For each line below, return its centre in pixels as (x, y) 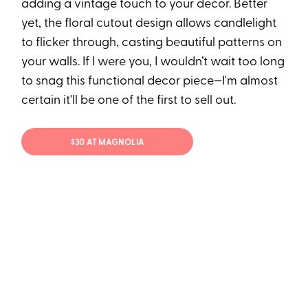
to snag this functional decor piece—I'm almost (150, 82)
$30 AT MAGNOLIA (108, 143)
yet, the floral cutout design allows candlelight (149, 24)
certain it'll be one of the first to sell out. (129, 101)
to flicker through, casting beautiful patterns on (152, 43)
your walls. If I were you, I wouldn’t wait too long (153, 63)
